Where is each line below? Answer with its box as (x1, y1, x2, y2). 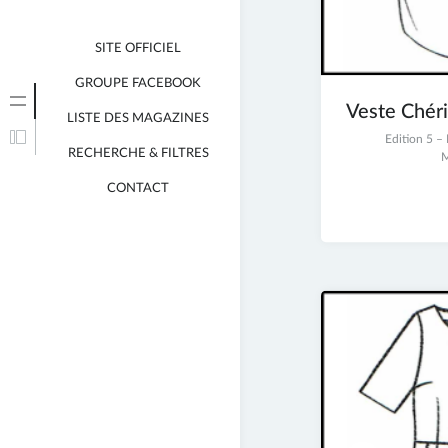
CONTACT (107, 182, 169, 195)
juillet (345, 151, 375, 164)
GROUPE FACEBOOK (75, 77, 201, 90)
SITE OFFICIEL (95, 42, 181, 55)
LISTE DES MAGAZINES (67, 112, 209, 125)
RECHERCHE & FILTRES (67, 147, 209, 160)
